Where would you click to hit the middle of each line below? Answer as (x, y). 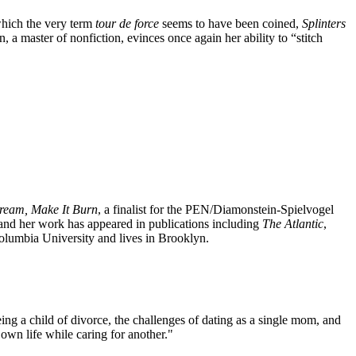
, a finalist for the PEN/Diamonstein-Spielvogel (216, 209)
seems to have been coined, (230, 23)
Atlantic (304, 224)
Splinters (324, 23)
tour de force (127, 23)
